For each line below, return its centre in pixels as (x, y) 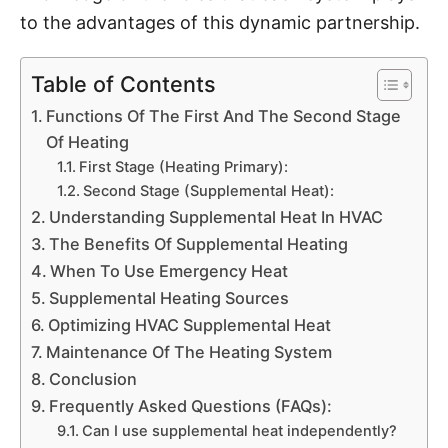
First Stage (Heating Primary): (183, 167)
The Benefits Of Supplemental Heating (199, 244)
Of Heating (88, 142)
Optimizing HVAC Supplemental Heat (190, 325)
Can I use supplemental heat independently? (239, 431)
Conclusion (93, 379)
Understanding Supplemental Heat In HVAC (216, 217)
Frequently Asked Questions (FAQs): (191, 406)
